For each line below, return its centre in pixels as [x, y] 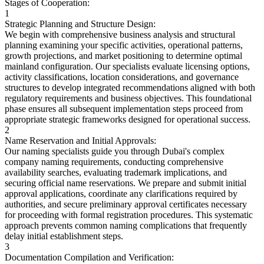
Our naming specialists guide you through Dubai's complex [115, 151]
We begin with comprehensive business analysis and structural [120, 34]
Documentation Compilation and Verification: [89, 257]
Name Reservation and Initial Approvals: [80, 140]
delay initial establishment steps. [64, 236]
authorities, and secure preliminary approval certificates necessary [126, 204]
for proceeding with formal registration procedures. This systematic [129, 214]
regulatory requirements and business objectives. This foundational [128, 98]
